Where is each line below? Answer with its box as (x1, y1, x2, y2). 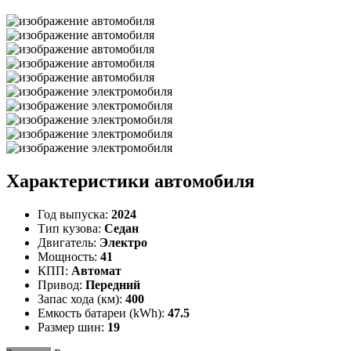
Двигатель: (38, 235, 100, 249)
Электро (100, 235, 147, 249)
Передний (85, 277, 140, 291)
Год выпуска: (38, 207, 111, 221)
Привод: (38, 277, 85, 291)
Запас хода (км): (38, 291, 125, 306)
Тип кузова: (38, 221, 104, 235)
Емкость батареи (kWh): (38, 306, 168, 320)
